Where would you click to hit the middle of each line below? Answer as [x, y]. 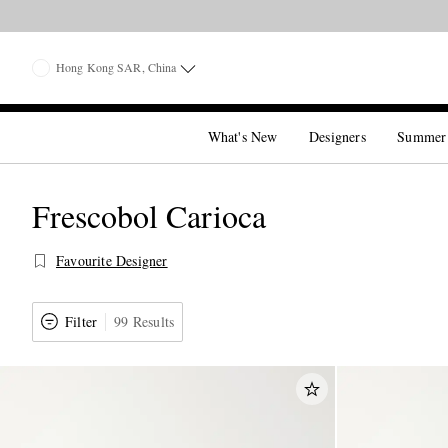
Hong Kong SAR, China [116, 67]
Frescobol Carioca [149, 215]
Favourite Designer [112, 260]
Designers [337, 136]
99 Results [144, 321]
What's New [242, 136]
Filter [81, 321]
